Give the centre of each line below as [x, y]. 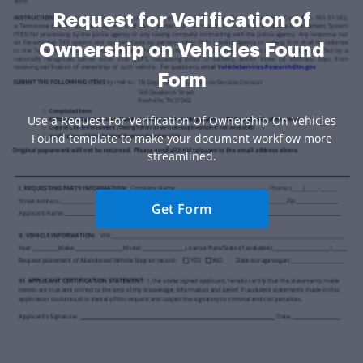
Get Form [181, 209]
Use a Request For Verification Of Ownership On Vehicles [181, 121]
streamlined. [181, 156]
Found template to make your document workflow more [181, 139]
